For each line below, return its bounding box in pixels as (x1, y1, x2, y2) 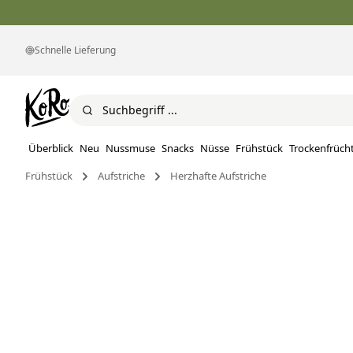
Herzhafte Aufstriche (170, 169, 266, 184)
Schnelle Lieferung (35, 43, 116, 57)
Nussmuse (106, 141, 155, 156)
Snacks (162, 141, 194, 156)
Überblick (28, 141, 73, 156)
